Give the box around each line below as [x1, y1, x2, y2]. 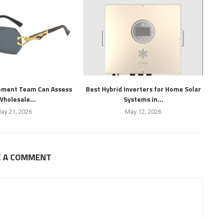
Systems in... [123, 93, 163, 104]
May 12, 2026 [125, 108, 162, 115]
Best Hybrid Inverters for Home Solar [85, 83, 201, 94]
